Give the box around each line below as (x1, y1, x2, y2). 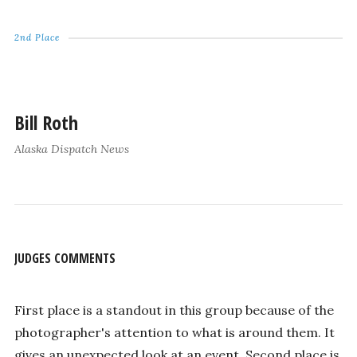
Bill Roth (14, 108, 78, 135)
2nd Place (14, 31, 60, 43)
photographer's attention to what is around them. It (14, 324, 335, 341)
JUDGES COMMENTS (14, 249, 116, 267)
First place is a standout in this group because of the (14, 302, 334, 319)
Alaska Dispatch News (14, 141, 129, 156)
